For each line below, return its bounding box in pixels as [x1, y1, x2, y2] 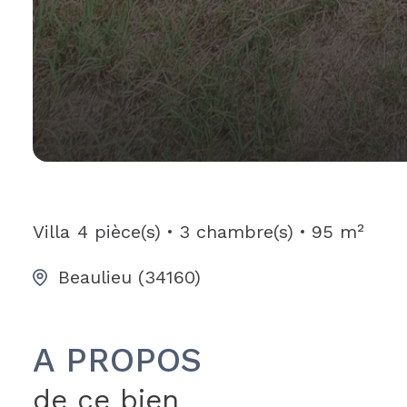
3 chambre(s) [179, 220, 293, 243]
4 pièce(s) [77, 220, 161, 243]
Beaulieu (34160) [58, 265, 201, 288]
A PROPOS [33, 340, 202, 380]
